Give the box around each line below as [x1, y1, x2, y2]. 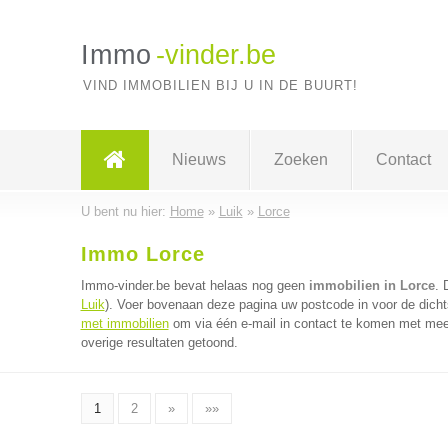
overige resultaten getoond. [80, 335, 238, 350]
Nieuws [171, 151, 226, 168]
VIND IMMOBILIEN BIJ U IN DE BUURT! [82, 78, 358, 93]
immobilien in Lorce [308, 278, 435, 293]
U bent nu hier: [80, 204, 170, 219]
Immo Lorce [80, 243, 205, 265]
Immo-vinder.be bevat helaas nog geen [80, 278, 309, 293]
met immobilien [80, 316, 169, 331]
